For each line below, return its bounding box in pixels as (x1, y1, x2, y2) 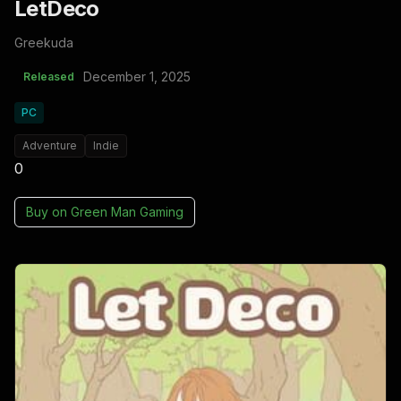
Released (23, 70, 74, 84)
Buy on (26, 204, 71, 220)
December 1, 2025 (83, 69, 191, 85)
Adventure (22, 139, 77, 153)
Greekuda (14, 35, 73, 51)
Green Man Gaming (71, 204, 183, 220)
